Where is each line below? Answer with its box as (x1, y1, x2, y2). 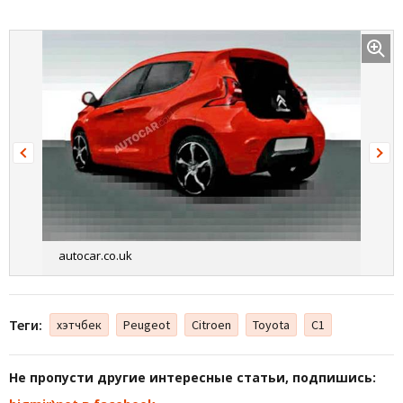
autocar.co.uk (58, 247, 132, 264)
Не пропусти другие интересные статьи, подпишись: (9, 369, 376, 387)
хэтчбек (57, 317, 102, 334)
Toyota (253, 317, 290, 334)
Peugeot (123, 317, 170, 334)
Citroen (192, 317, 231, 334)
